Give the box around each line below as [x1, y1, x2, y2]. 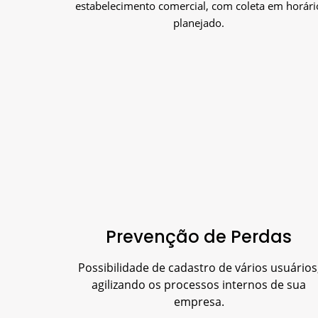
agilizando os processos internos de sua [92, 276, 306, 292]
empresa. [173, 293, 224, 309]
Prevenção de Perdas [106, 224, 292, 248]
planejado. [173, 15, 224, 30]
